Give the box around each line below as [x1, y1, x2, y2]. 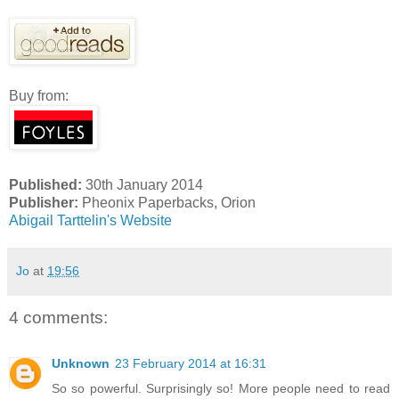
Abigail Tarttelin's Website [9, 212, 172, 228]
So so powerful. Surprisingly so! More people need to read [52, 381, 390, 396]
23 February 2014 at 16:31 [115, 356, 266, 371]
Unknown [52, 356, 110, 371]
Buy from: [9, 87, 69, 103]
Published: [9, 176, 82, 192]
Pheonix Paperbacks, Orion [78, 194, 256, 210]
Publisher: [9, 194, 78, 210]
